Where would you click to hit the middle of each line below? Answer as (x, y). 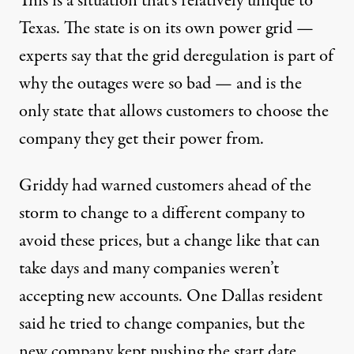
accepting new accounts (99, 296)
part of (311, 56)
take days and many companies (124, 268)
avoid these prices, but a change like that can (169, 241)
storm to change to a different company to (162, 213)
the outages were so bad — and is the (175, 83)
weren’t (254, 268)
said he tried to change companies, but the (162, 324)
